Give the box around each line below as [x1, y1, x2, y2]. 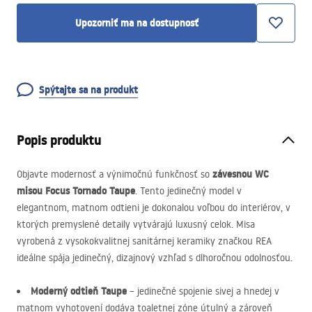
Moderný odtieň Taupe [31, 284, 127, 298]
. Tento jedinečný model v [135, 185, 242, 197]
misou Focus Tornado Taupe [17, 184, 135, 198]
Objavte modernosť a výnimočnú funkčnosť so [17, 168, 212, 180]
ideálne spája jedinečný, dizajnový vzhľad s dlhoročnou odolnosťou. [17, 251, 292, 264]
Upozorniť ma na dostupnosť [75, 16, 198, 30]
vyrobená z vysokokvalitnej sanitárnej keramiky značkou [17, 235, 256, 247]
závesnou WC [212, 167, 269, 181]
